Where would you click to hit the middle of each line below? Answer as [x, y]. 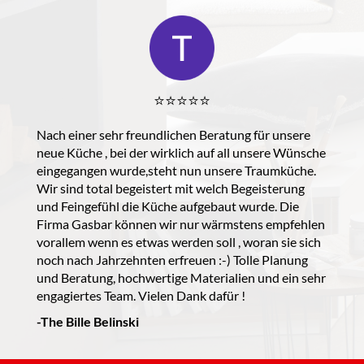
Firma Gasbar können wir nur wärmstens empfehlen [181, 223]
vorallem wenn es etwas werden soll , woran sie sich [179, 241]
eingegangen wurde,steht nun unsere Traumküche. [176, 170]
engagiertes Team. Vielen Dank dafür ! [141, 295]
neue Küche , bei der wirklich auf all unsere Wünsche [181, 152]
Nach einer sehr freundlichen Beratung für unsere [173, 134]
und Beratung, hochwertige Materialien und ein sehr [181, 277]
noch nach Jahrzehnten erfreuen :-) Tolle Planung [172, 259]
